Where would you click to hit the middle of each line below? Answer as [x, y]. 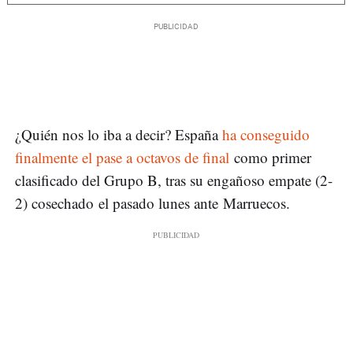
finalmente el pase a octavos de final [122, 157]
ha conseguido [266, 134]
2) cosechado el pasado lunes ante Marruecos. [152, 203]
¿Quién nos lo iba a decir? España [119, 134]
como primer [270, 157]
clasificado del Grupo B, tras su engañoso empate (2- [174, 180]
